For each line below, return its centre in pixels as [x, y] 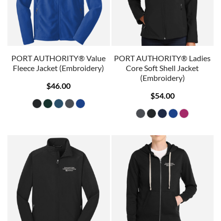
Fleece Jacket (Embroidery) [59, 68]
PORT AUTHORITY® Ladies [163, 58]
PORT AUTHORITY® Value [59, 58]
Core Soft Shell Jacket [163, 68]
